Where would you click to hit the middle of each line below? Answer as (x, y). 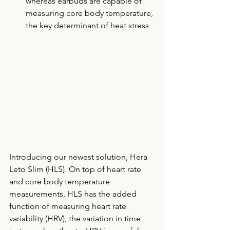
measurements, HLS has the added (74, 194)
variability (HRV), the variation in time (76, 218)
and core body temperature (61, 181)
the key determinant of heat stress (88, 25)
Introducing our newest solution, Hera (79, 157)
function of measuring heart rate (69, 206)
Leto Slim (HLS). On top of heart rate (76, 169)
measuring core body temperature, (90, 13)
